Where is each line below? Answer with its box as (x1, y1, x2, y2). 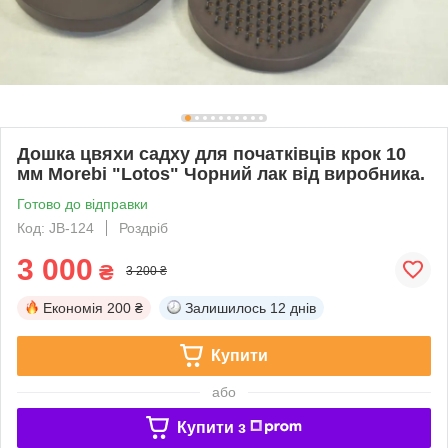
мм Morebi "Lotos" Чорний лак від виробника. (17, 163, 425, 184)
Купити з (176, 418, 246, 436)
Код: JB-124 (17, 219, 94, 236)
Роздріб (119, 219, 168, 236)
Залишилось (185, 299, 266, 316)
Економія (43, 299, 103, 316)
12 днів (270, 299, 316, 316)
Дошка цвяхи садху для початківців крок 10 (17, 143, 406, 164)
